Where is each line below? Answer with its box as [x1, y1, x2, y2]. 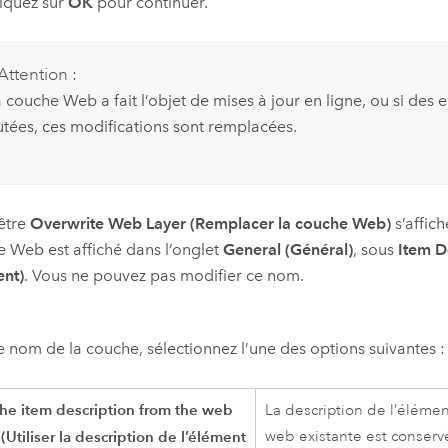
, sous [353, 239, 399, 259]
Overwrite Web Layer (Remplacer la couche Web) [30, 213, 392, 233]
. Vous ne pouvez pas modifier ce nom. [24, 265, 305, 285]
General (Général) [223, 239, 354, 259]
